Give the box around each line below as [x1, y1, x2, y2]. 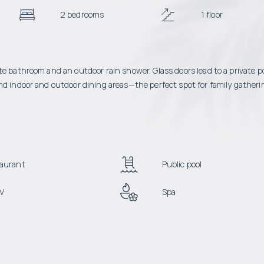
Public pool [161, 159, 202, 170]
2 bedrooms [60, 9, 104, 20]
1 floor [200, 9, 223, 20]
